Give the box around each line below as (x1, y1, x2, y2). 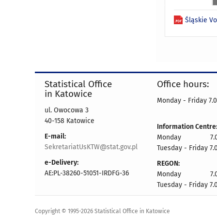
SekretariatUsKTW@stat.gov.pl (45, 142, 138, 151)
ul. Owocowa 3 (45, 106, 89, 114)
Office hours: (157, 78, 209, 90)
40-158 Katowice (45, 116, 94, 125)
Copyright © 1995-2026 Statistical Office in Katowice (35, 207, 170, 215)
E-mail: (45, 132, 66, 140)
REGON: (157, 159, 180, 168)
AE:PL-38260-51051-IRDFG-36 (45, 169, 129, 177)
